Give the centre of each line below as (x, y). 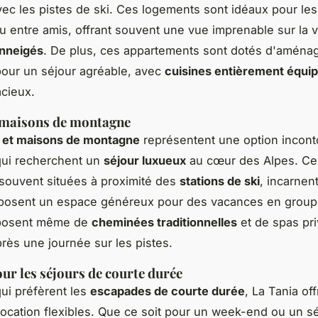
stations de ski (220, 181)
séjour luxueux (145, 160)
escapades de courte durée (168, 291)
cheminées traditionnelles (164, 222)
